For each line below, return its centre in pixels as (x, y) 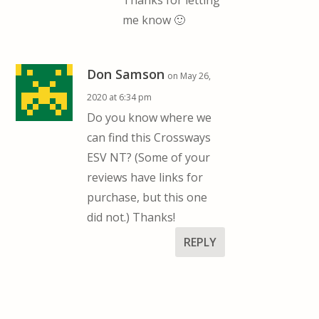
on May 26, (189, 76)
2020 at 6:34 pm (120, 98)
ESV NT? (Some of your (149, 158)
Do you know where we (150, 118)
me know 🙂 (154, 20)
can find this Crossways (149, 138)
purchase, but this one (147, 198)
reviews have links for (145, 178)
